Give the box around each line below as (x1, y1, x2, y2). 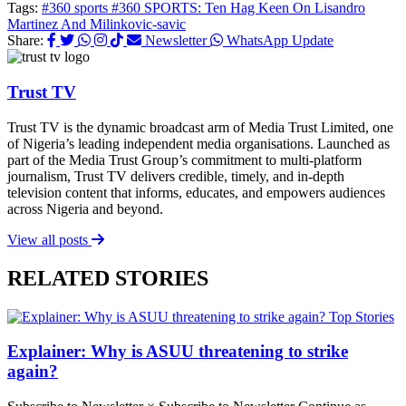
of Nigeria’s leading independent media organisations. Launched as (7, 135, 390, 151)
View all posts (7, 231, 92, 247)
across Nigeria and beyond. (7, 200, 163, 217)
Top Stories (329, 308, 394, 324)
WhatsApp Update (223, 33, 333, 49)
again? (7, 362, 58, 382)
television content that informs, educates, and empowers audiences (7, 184, 385, 200)
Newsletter (141, 33, 210, 49)
